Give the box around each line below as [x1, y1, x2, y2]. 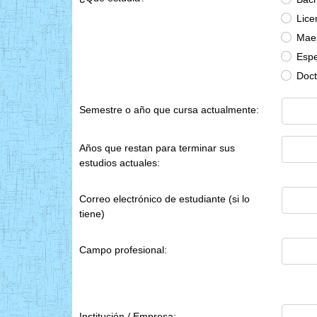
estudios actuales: [79, 156, 160, 168]
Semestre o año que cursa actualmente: [79, 103, 259, 115]
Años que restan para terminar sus [79, 142, 235, 154]
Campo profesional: [79, 243, 167, 255]
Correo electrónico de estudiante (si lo [79, 192, 250, 204]
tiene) [79, 207, 105, 219]
